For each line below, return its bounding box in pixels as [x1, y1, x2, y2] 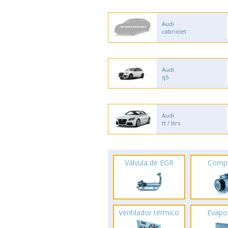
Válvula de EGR [124, 158, 174, 167]
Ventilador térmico [119, 208, 180, 217]
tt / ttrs [162, 119, 180, 127]
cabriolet [162, 27, 186, 35]
